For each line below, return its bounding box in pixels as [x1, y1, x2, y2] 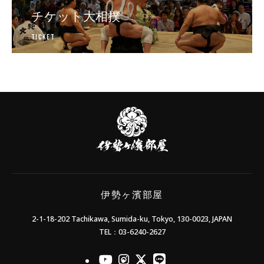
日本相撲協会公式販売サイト [31, 53, 125, 64]
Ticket [31, 32, 55, 42]
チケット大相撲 [31, 7, 120, 25]
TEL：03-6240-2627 [98, 226, 166, 237]
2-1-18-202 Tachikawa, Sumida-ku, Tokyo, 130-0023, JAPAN [32, 213, 232, 224]
